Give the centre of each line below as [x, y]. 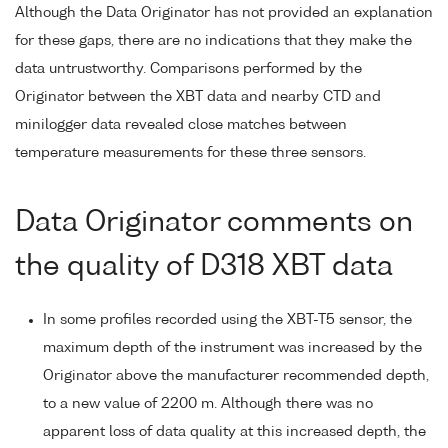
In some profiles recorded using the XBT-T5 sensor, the [227, 319]
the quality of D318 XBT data [204, 266]
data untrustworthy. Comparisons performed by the [188, 69]
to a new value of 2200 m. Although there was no [208, 403]
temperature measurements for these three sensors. [190, 153]
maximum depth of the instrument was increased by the [232, 347]
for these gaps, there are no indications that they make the [213, 41]
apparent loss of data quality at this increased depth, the [234, 431]
